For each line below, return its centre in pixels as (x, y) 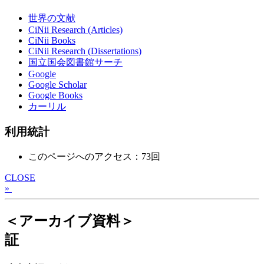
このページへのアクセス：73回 (94, 156)
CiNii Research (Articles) (75, 30)
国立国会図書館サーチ (75, 62)
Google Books (55, 95)
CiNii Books (52, 41)
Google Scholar (57, 85)
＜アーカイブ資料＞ (70, 221)
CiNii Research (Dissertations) (85, 51)
